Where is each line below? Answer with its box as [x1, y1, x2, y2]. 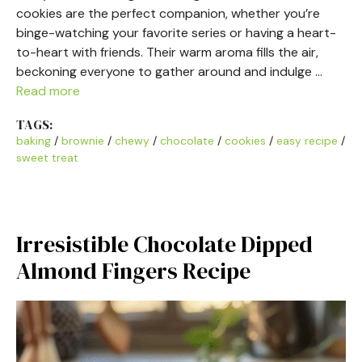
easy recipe [276, 133, 338, 148]
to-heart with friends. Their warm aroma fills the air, [16, 43, 318, 61]
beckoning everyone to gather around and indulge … [16, 62, 322, 80]
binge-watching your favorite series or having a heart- [16, 23, 336, 41]
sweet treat [16, 149, 78, 165]
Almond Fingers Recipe [16, 255, 250, 286]
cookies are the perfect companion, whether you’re [16, 4, 320, 22]
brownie [61, 133, 104, 148]
